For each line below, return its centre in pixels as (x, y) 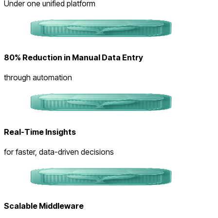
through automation (38, 78)
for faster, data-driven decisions (59, 152)
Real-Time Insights (40, 132)
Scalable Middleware (44, 206)
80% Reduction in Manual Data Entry (73, 58)
